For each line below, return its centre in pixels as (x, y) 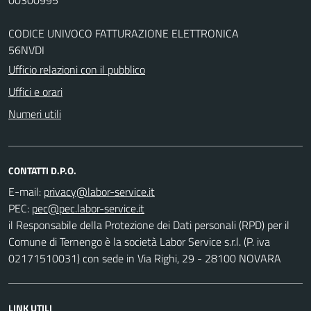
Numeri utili (35, 114)
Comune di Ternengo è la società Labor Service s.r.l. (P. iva (139, 241)
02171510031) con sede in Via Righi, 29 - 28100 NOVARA (145, 258)
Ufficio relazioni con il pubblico (77, 69)
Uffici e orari (35, 91)
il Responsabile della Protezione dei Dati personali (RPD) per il (149, 225)
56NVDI (26, 50)
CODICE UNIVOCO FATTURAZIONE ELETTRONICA (124, 33)
